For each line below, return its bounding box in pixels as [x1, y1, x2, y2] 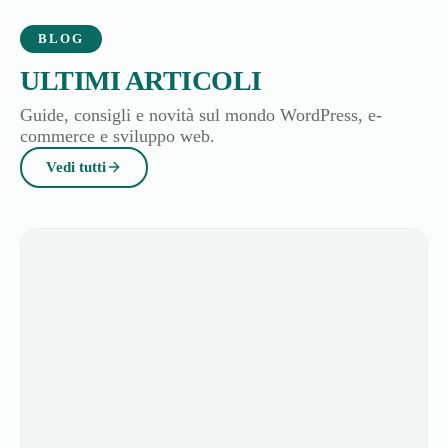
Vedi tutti [46, 72, 106, 89]
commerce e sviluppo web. [20, 39, 215, 60]
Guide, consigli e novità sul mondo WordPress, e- [20, 18, 382, 39]
